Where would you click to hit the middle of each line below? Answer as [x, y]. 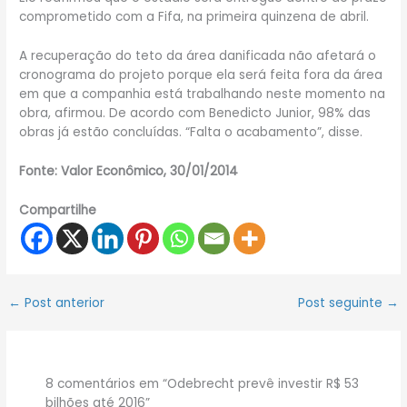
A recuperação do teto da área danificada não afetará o [198, 55]
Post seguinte [342, 303]
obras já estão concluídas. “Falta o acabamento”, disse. [191, 132]
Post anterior [63, 303]
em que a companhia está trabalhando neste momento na [203, 94]
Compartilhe [58, 210]
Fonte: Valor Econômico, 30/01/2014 [129, 171]
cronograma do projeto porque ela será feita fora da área [201, 74]
